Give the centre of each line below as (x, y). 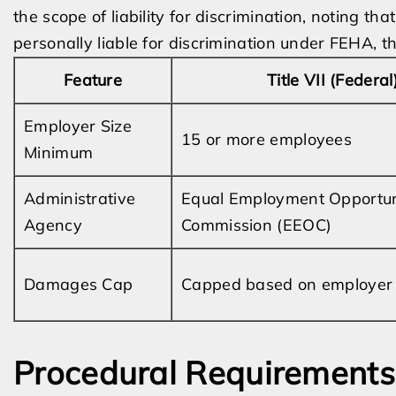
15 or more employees (267, 139)
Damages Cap (79, 284)
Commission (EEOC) (257, 225)
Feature (93, 80)
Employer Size (78, 126)
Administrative (80, 198)
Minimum (59, 152)
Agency (53, 225)
